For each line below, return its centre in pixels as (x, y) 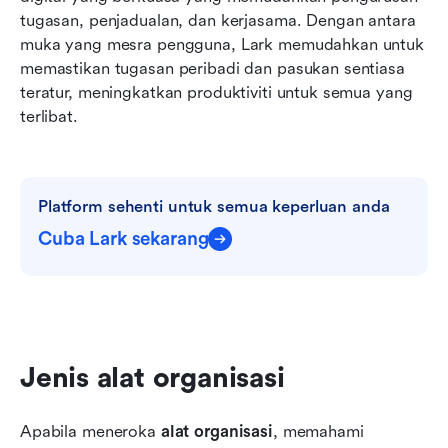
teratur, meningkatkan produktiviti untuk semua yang (216, 92)
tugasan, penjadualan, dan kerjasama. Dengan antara (218, 20)
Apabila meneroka (90, 431)
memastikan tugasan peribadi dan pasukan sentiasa (212, 68)
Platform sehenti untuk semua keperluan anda (214, 206)
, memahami (318, 431)
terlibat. (49, 116)
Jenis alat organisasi (152, 377)
